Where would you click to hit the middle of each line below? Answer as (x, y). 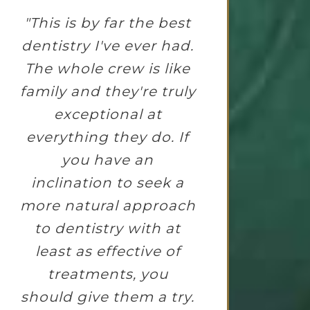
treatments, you (108, 274)
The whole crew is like (108, 69)
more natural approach (108, 206)
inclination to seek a (108, 183)
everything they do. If (108, 137)
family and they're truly (108, 92)
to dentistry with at (108, 229)
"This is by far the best (108, 23)
